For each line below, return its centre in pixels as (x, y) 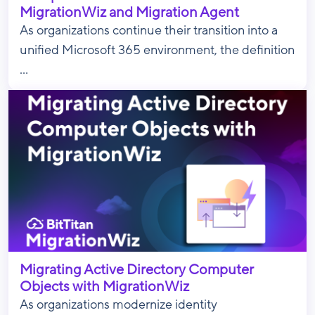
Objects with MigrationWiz (104, 287)
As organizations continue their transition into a (149, 31)
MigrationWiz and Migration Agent (129, 13)
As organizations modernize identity (118, 305)
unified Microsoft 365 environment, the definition (157, 50)
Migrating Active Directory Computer (137, 270)
